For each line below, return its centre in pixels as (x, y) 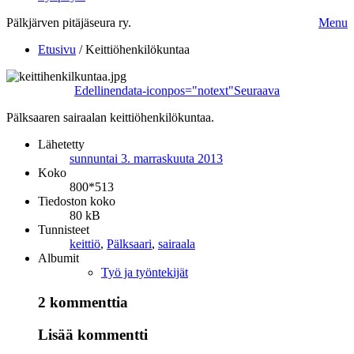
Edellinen (98, 90)
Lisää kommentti (93, 335)
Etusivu (57, 49)
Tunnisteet (64, 229)
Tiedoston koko (77, 201)
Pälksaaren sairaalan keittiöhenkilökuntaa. (110, 117)
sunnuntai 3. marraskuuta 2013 (146, 158)
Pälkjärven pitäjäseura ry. (69, 22)
